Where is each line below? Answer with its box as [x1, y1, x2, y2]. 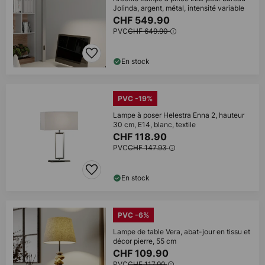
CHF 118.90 [113, 131, 169, 143]
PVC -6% [118, 211, 149, 219]
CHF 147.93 [128, 143, 169, 153]
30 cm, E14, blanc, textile [113, 119, 196, 130]
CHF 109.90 [113, 247, 171, 259]
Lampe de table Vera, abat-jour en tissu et [113, 227, 250, 237]
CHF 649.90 [128, 26, 170, 36]
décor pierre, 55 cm [113, 236, 176, 246]
